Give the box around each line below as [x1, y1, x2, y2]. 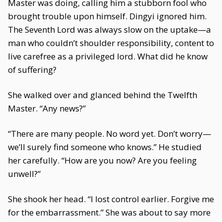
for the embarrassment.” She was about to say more [8, 207, 211, 218]
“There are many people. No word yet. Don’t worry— [8, 128, 211, 139]
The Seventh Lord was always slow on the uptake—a [8, 24, 211, 35]
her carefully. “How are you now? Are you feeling [8, 155, 197, 166]
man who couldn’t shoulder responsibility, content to [8, 37, 214, 49]
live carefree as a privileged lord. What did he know [8, 51, 208, 62]
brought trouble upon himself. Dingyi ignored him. [8, 10, 207, 22]
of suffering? [8, 64, 56, 75]
